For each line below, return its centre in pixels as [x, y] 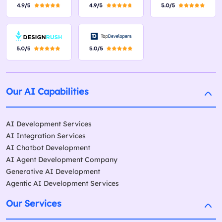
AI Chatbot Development [48, 148]
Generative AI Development [53, 172]
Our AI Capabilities [47, 92]
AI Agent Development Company [62, 160]
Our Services [34, 204]
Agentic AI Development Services [62, 184]
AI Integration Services [46, 136]
